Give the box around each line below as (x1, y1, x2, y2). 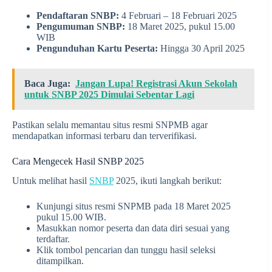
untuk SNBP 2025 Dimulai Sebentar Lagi (24, 89, 194, 100)
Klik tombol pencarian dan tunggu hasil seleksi (36, 245, 216, 256)
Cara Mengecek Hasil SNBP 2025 (12, 155, 144, 166)
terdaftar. (36, 234, 70, 245)
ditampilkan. (36, 256, 84, 267)
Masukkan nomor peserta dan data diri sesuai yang (36, 223, 229, 234)
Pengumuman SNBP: (36, 21, 125, 32)
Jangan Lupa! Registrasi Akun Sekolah (75, 78, 237, 89)
